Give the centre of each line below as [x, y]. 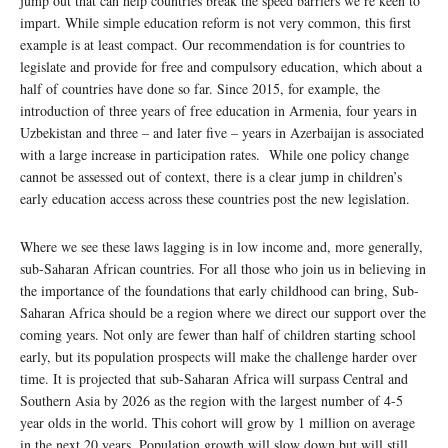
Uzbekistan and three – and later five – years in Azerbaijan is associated [222, 133]
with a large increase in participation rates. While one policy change [214, 155]
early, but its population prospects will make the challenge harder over [218, 357]
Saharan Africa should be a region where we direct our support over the [223, 313]
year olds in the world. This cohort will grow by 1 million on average [217, 423]
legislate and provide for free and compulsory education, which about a [221, 67]
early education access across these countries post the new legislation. [215, 199]
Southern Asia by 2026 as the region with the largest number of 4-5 [211, 401]
